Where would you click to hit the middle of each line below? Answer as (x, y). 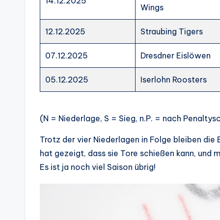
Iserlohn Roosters (174, 80)
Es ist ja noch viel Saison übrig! (98, 167)
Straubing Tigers (172, 31)
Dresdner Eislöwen (176, 55)
